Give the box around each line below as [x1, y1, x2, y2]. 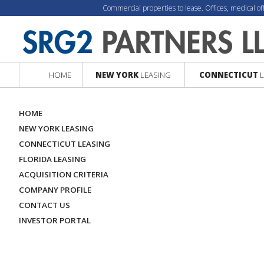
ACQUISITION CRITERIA [19, 169, 108, 180]
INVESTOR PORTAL [19, 215, 91, 226]
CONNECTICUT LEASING [19, 138, 110, 149]
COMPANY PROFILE [19, 184, 91, 195]
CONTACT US [19, 200, 70, 210]
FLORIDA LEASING [19, 154, 86, 164]
